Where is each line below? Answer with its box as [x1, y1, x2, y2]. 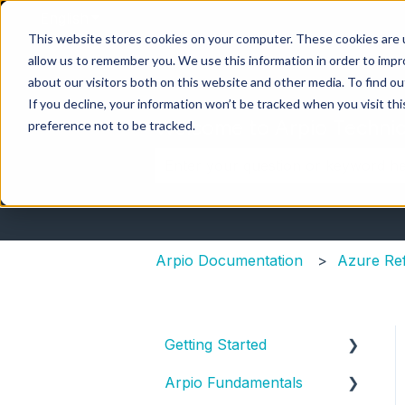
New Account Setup [184, 372, 325, 391]
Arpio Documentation [155, 250, 303, 269]
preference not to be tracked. [27, 117, 195, 133]
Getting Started [165, 334, 267, 353]
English [40, 8, 89, 27]
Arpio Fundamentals [165, 372, 303, 391]
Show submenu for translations [89, 8, 306, 27]
